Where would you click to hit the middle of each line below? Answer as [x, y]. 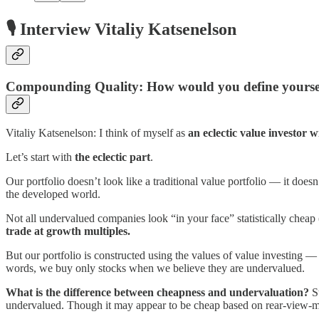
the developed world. [53, 194]
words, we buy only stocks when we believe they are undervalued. [155, 268]
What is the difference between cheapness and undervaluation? [157, 293]
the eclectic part [113, 157]
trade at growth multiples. [68, 231]
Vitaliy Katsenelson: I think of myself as [97, 133]
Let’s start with [40, 157]
